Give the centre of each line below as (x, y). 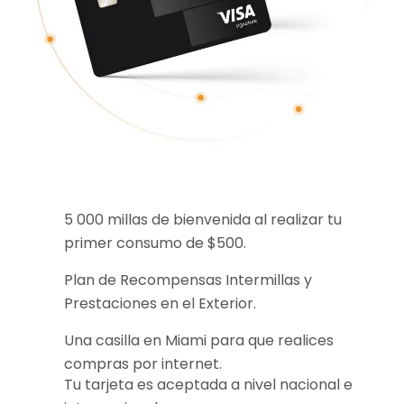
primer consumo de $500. (156, 243)
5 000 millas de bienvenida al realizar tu (203, 219)
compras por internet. (143, 363)
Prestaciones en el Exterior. (161, 303)
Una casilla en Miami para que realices (199, 340)
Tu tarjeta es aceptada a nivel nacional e (209, 384)
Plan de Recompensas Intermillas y (188, 280)
